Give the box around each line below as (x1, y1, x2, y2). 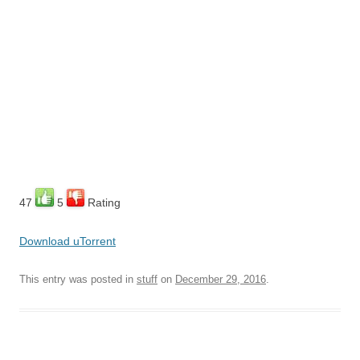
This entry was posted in (19, 273, 137, 286)
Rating (84, 196, 121, 210)
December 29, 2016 (175, 273, 266, 286)
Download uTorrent (19, 235, 116, 248)
